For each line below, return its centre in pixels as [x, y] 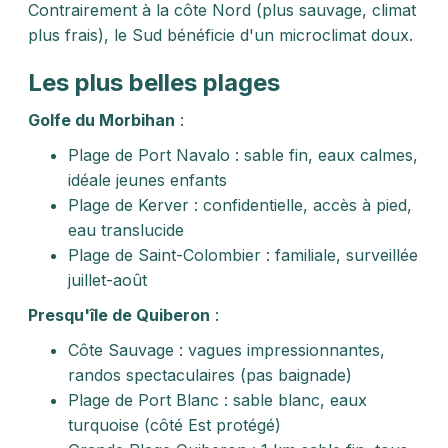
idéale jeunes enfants [147, 180]
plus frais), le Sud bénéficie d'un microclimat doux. [220, 35]
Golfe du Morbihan [101, 120]
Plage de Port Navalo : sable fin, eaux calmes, [243, 155]
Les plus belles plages [154, 82]
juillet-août [107, 280]
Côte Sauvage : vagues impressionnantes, [226, 350]
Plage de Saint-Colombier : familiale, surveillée [243, 255]
